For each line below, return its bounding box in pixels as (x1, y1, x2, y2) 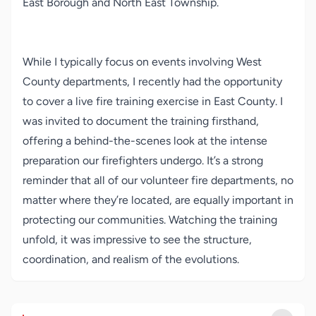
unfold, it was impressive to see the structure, (23, 233, 252, 246)
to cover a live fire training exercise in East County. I (23, 95, 283, 108)
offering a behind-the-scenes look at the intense (23, 134, 267, 147)
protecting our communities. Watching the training (23, 213, 277, 226)
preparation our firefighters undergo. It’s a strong (23, 154, 263, 167)
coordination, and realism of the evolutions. (23, 253, 239, 266)
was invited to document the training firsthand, (23, 114, 259, 128)
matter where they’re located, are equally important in (23, 193, 293, 207)
